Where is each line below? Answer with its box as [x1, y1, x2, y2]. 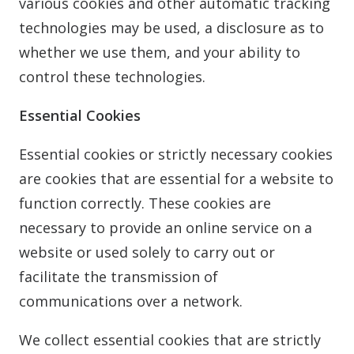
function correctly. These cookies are [19, 194, 271, 213]
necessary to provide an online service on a [19, 218, 312, 237]
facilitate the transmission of [19, 267, 218, 286]
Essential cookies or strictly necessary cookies [19, 145, 333, 164]
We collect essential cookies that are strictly [19, 330, 321, 349]
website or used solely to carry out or [19, 243, 275, 262]
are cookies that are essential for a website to [19, 169, 333, 188]
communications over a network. [19, 292, 243, 311]
